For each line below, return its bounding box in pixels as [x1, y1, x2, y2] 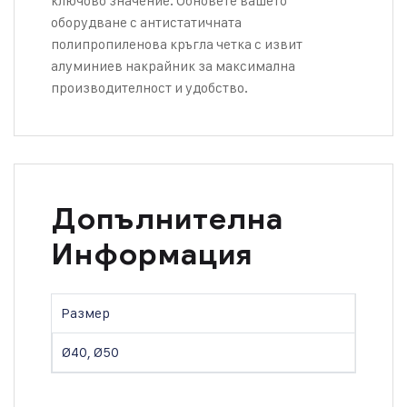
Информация [51, 235, 253, 273]
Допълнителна [51, 200, 283, 237]
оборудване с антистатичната [51, 14, 242, 31]
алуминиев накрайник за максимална [51, 57, 295, 74]
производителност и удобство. [51, 79, 248, 96]
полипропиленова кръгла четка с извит [51, 35, 303, 53]
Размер [61, 304, 110, 322]
